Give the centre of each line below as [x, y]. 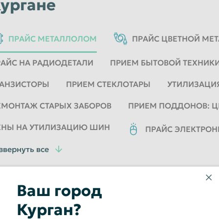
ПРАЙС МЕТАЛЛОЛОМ [53, 39]
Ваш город [59, 191]
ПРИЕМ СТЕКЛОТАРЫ [108, 84]
